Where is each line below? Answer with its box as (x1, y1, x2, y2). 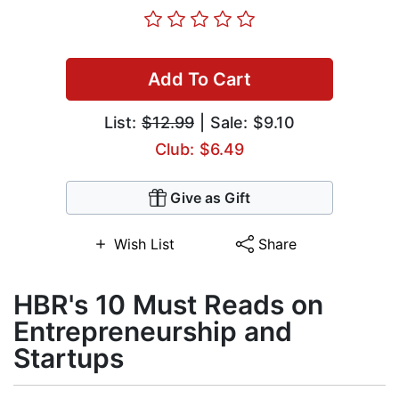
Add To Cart (148, 69, 251, 91)
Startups (13, 342, 124, 375)
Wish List (113, 235, 175, 254)
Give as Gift (170, 189, 250, 208)
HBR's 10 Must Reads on (13, 289, 323, 322)
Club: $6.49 (155, 140, 244, 159)
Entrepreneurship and (13, 315, 292, 348)
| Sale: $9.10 (194, 113, 295, 133)
